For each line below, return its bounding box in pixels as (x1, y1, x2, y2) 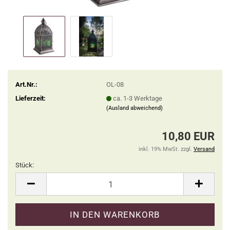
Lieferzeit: (15, 94, 46, 102)
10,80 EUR (162, 130, 215, 143)
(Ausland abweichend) (106, 104, 163, 111)
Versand (194, 146, 215, 152)
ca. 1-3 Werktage (112, 94, 162, 102)
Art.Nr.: (15, 80, 37, 88)
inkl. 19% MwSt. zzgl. (139, 146, 194, 152)
